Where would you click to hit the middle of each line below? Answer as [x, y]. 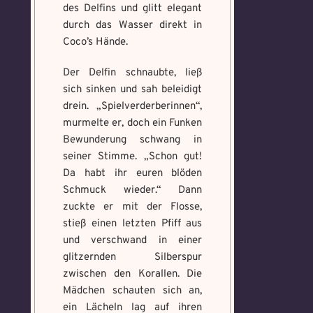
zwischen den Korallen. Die [133, 274]
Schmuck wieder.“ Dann [133, 190]
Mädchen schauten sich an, [133, 291]
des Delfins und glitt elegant [133, 9]
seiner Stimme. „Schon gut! [133, 157]
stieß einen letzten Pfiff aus [133, 224]
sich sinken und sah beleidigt [133, 90]
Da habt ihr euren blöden [133, 174]
